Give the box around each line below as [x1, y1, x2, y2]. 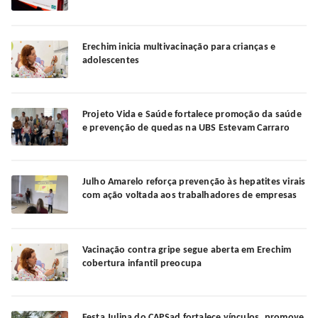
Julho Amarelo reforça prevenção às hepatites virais [82, 177, 306, 188]
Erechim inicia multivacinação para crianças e [82, 41, 276, 53]
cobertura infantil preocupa [82, 258, 202, 269]
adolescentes [82, 55, 140, 66]
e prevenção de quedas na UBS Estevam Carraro [82, 123, 290, 134]
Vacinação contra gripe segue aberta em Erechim [82, 244, 292, 256]
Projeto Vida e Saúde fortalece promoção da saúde [82, 109, 302, 121]
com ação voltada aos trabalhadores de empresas [82, 190, 297, 202]
